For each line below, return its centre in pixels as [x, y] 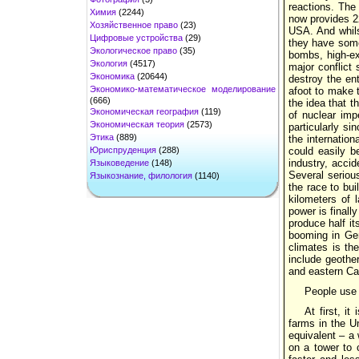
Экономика [112, 76]
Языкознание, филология [141, 175]
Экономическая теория [137, 124]
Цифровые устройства [136, 37]
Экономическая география [144, 111]
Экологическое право [133, 50]
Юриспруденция [123, 149]
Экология [109, 63]
